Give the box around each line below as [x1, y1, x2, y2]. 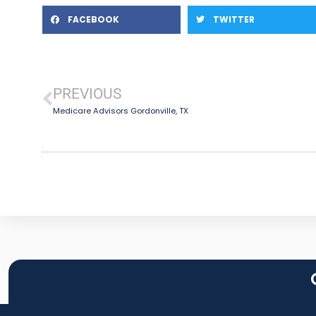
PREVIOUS [53, 85, 121, 102]
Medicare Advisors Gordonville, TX [53, 104, 188, 116]
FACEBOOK [68, 13, 119, 25]
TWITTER [213, 13, 255, 25]
